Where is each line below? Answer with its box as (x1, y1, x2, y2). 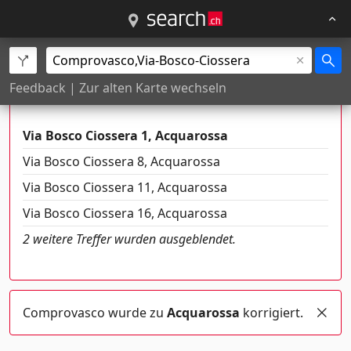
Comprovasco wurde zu (23, 304, 167, 321)
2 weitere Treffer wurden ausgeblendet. (23, 230, 236, 248)
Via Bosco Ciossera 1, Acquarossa (23, 127, 228, 144)
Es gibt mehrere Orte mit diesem (23, 61, 260, 82)
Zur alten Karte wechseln (79, 79, 226, 97)
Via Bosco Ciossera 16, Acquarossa (23, 204, 227, 222)
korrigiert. (240, 304, 303, 321)
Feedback (9, 79, 66, 97)
